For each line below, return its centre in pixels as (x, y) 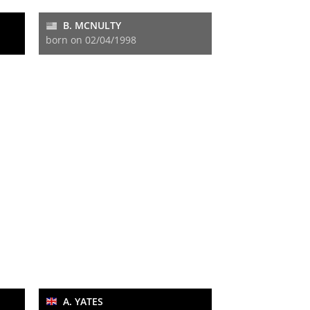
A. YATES (82, 301)
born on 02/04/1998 (91, 40)
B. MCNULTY (91, 26)
